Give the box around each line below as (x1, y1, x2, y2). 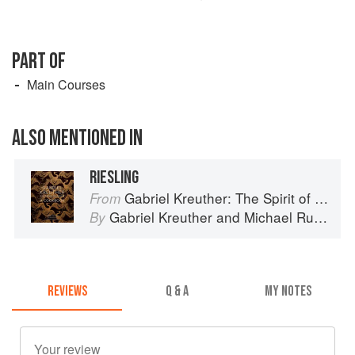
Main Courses (27, 74, 105, 94)
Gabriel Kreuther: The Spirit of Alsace (124, 187, 315, 208)
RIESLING (90, 166, 139, 189)
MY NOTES (264, 283, 311, 300)
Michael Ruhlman (244, 206, 314, 227)
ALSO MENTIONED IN (12, 124, 143, 151)
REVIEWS (47, 283, 87, 300)
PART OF (12, 48, 66, 74)
